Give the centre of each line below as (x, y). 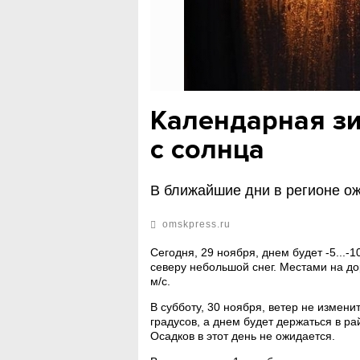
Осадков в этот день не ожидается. (243, 336)
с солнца (208, 150)
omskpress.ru (195, 224)
